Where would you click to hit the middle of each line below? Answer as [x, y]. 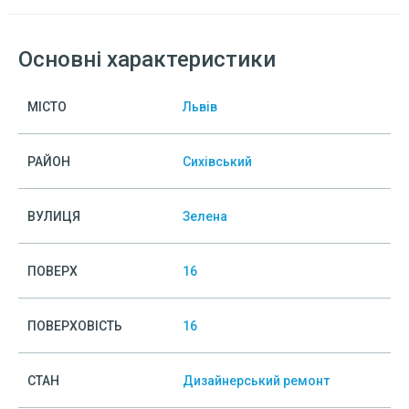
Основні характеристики [147, 59]
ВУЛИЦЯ [54, 216]
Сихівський [217, 162]
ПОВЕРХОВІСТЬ [75, 326]
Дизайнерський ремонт [256, 381]
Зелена [205, 216]
